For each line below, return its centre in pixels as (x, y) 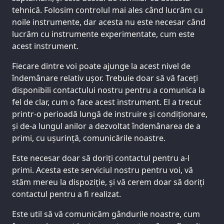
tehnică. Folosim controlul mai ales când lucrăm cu (107, 10)
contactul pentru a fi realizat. (66, 194)
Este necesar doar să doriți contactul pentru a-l (101, 158)
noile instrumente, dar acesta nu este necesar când (109, 22)
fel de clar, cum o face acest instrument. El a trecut (107, 102)
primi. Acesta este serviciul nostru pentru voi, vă (102, 170)
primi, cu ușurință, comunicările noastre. (89, 138)
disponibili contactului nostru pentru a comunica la (108, 90)
